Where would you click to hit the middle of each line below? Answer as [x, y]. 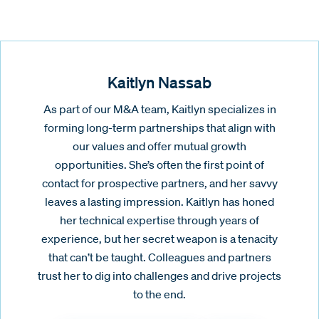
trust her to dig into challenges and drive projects [159, 276]
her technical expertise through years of [159, 220]
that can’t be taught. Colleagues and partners [159, 257]
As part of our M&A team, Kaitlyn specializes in [159, 109]
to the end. [159, 294]
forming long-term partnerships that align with [159, 128]
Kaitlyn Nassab [159, 82]
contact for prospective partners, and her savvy [159, 183]
